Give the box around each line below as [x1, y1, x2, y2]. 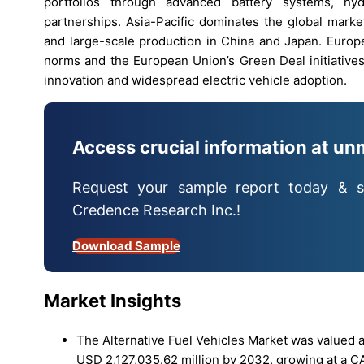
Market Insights [44, 290, 181, 312]
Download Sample [72, 238, 180, 254]
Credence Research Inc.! [72, 201, 240, 219]
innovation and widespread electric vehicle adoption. [44, 71, 347, 88]
